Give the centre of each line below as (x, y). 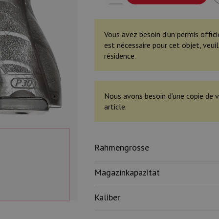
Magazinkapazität (127, 172)
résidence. (120, 56)
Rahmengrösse (121, 147)
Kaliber (107, 197)
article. (115, 107)
